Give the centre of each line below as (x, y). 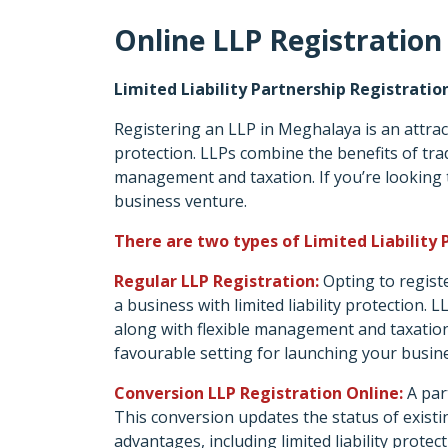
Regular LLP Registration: (216, 281)
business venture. (180, 201)
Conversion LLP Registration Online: (258, 393)
